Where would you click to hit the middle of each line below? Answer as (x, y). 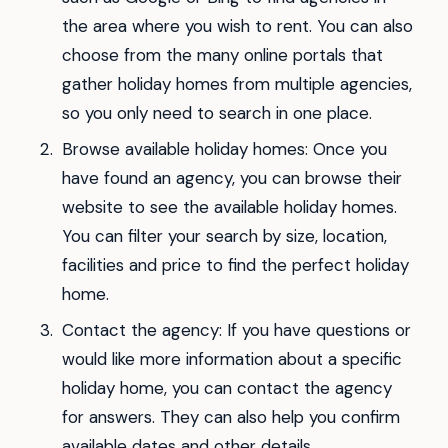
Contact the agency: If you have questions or (236, 329)
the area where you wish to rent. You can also (237, 26)
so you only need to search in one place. (216, 113)
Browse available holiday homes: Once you (224, 149)
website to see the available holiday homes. (229, 207)
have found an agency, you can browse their (231, 178)
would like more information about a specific (231, 358)
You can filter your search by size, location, (224, 236)
